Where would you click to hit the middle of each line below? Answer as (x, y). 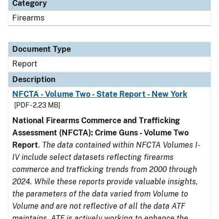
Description (34, 79)
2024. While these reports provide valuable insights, (105, 182)
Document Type (42, 49)
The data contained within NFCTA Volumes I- (121, 145)
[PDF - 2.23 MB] (37, 105)
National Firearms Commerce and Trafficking (96, 120)
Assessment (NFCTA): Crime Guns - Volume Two (100, 133)
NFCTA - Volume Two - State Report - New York (100, 94)
